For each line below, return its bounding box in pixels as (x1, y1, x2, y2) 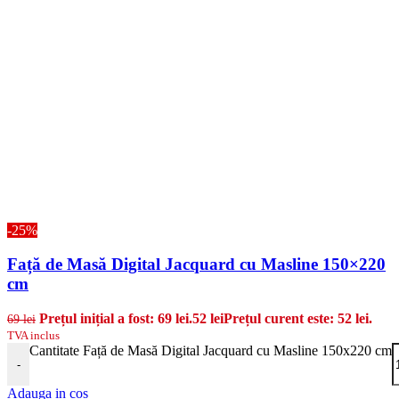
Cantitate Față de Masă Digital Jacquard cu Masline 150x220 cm (29, 343, 392, 359)
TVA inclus (7, 329, 60, 343)
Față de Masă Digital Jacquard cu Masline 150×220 (7, 255, 386, 274)
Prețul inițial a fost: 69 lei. (39, 311, 192, 327)
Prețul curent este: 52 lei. (224, 311, 372, 327)
